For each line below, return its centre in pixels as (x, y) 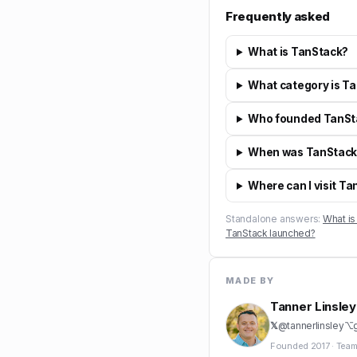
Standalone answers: (273, 219)
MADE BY (250, 280)
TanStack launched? (271, 233)
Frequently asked (278, 16)
